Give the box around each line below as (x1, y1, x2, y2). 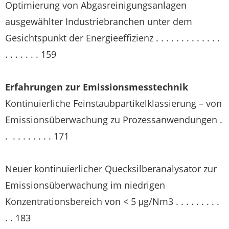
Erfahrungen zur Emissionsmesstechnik (5, 81, 188, 93)
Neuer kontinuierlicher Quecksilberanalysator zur (5, 163, 217, 175)
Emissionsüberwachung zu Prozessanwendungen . (5, 113, 222, 126)
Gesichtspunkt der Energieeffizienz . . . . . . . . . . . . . (5, 32, 220, 44)
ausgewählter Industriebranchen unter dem (5, 15, 192, 28)
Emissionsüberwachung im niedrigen (5, 179, 165, 191)
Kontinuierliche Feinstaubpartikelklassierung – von (5, 97, 222, 109)
